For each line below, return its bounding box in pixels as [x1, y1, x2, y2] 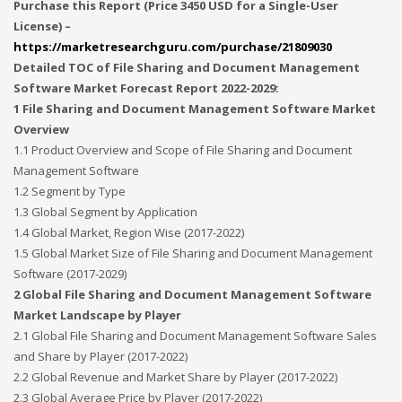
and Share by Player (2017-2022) [13, 348, 188, 364]
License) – [13, 18, 71, 34]
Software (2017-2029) [13, 266, 127, 282]
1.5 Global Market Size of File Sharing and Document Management [13, 245, 372, 261]
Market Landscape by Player [13, 307, 181, 323]
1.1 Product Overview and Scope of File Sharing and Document [13, 142, 352, 158]
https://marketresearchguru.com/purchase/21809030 [13, 39, 332, 55]
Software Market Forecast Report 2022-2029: [13, 80, 279, 96]
